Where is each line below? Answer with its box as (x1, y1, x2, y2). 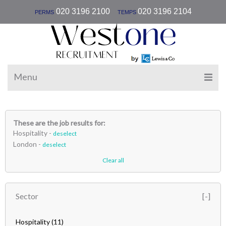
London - (13, 140, 42, 148)
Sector (16, 191, 38, 201)
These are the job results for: (13, 119, 105, 127)
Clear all (102, 156, 124, 164)
